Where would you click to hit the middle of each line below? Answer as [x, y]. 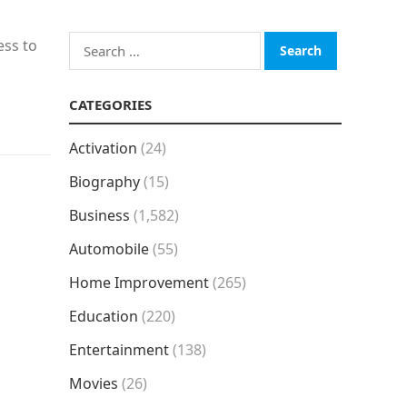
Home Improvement [139, 283]
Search [92, 43]
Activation [103, 148]
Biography [104, 182]
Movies [94, 383]
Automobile [109, 249]
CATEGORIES [110, 104]
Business [99, 215]
